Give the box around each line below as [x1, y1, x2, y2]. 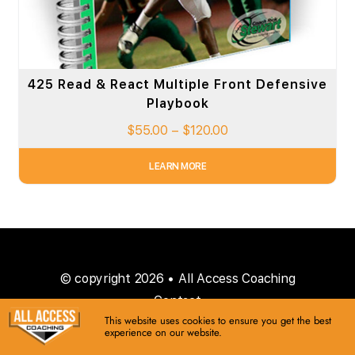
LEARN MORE [149, 160, 206, 172]
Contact [154, 293, 201, 309]
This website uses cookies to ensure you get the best [105, 313, 331, 329]
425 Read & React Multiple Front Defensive [28, 77, 327, 93]
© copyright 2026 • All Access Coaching [59, 271, 296, 287]
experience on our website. [105, 325, 222, 341]
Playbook [146, 96, 209, 112]
